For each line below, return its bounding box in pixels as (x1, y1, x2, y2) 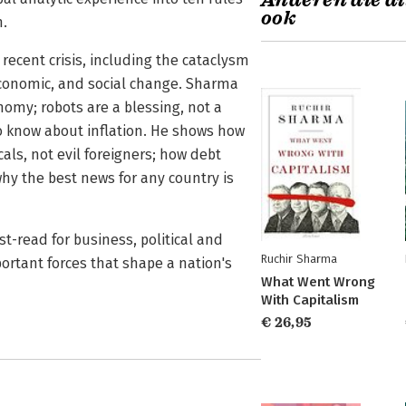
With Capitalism (261, 292, 359, 308)
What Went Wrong (261, 274, 375, 290)
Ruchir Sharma (261, 252, 337, 266)
